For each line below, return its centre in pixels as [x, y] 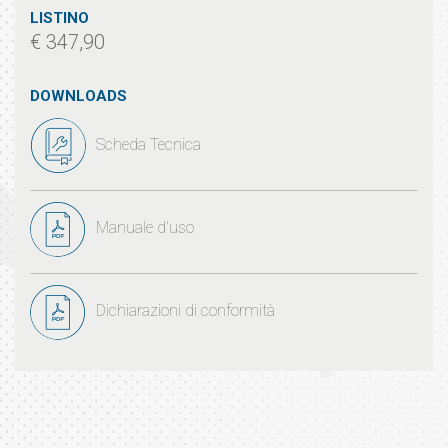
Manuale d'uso [145, 227]
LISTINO [59, 18]
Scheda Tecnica [148, 144]
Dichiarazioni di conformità [185, 310]
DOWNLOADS [78, 96]
